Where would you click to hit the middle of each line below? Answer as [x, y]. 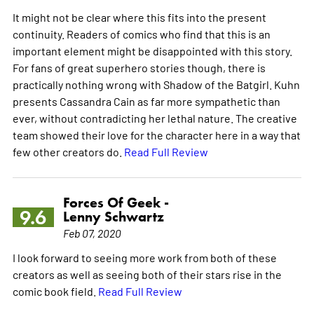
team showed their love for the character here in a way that [156, 135]
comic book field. [55, 291]
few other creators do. [68, 152]
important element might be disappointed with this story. [152, 51]
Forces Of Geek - [116, 203]
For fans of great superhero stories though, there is [139, 68]
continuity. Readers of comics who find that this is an [141, 34]
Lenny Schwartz [113, 217]
